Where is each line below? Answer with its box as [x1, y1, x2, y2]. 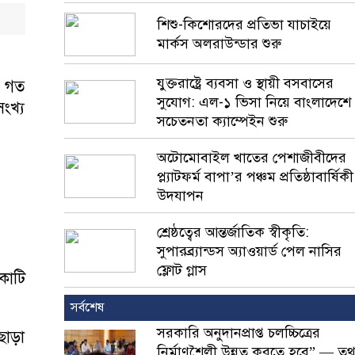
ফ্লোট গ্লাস [157, 261, 207, 279]
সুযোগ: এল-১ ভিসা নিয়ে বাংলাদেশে [157, 94, 351, 111]
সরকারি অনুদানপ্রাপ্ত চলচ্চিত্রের [157, 324, 320, 342]
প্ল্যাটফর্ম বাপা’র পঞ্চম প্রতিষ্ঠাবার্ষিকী [157, 168, 353, 185]
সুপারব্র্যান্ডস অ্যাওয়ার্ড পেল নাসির [157, 242, 342, 260]
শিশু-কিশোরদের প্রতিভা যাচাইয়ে [157, 16, 331, 33]
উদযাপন [157, 187, 204, 204]
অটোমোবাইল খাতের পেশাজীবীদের [157, 149, 346, 166]
